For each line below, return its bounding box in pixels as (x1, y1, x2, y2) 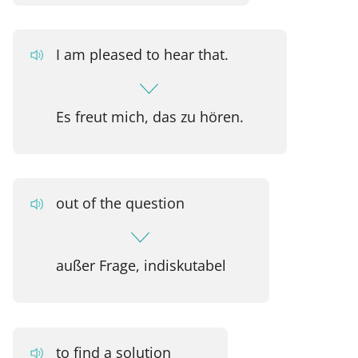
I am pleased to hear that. (55, 44, 229, 65)
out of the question (55, 193, 185, 213)
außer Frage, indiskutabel (55, 255, 226, 276)
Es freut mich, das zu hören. (55, 106, 244, 127)
